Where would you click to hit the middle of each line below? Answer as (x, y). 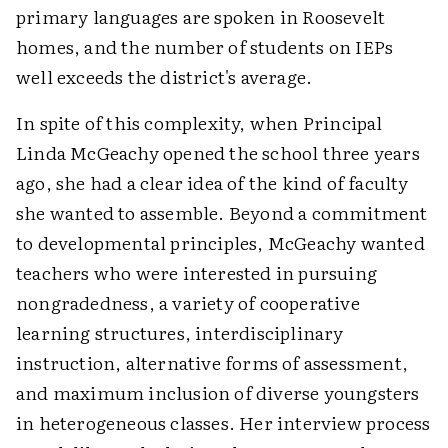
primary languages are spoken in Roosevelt (201, 16)
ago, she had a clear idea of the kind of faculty (212, 182)
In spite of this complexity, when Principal (199, 122)
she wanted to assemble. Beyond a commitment (222, 212)
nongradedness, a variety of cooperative (188, 302)
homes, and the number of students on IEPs (205, 46)
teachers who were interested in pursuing (197, 272)
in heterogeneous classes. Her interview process (223, 422)
